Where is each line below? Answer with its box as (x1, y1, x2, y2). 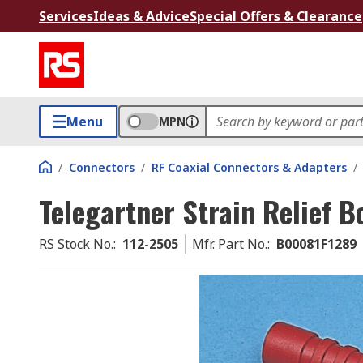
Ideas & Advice (93, 7, 190, 25)
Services (39, 7, 93, 25)
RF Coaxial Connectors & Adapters (152, 160, 347, 175)
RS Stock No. (39, 235, 113, 253)
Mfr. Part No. (192, 235, 267, 253)
